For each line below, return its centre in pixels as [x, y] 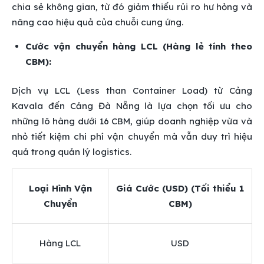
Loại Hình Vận [60, 188]
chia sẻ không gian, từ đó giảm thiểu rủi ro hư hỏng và [132, 7]
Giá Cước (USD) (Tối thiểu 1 [180, 188]
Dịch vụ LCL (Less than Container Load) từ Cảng [132, 90]
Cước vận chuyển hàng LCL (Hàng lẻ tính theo [138, 47]
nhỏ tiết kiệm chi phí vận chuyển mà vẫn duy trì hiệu [132, 136]
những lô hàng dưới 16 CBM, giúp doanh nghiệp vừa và [132, 121]
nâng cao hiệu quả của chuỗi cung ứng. [98, 22]
